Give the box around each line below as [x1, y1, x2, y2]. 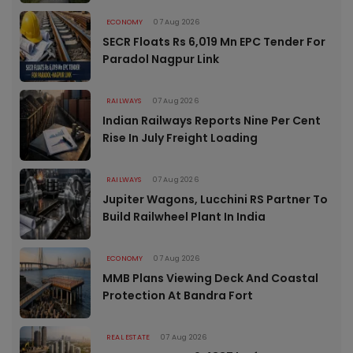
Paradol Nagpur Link [102, 51, 219, 68]
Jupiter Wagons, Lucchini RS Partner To [102, 191, 328, 208]
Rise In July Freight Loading [102, 130, 258, 147]
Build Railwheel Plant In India [102, 209, 266, 225]
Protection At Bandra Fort [102, 288, 253, 304]
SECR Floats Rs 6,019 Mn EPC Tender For [102, 34, 325, 50]
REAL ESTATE [106, 333, 150, 343]
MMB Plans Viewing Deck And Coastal [102, 270, 318, 287]
